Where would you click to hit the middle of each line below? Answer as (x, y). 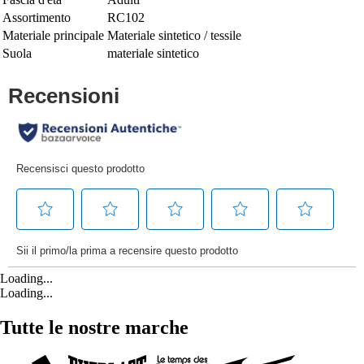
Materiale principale (53, 35)
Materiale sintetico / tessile (174, 35)
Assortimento (37, 17)
